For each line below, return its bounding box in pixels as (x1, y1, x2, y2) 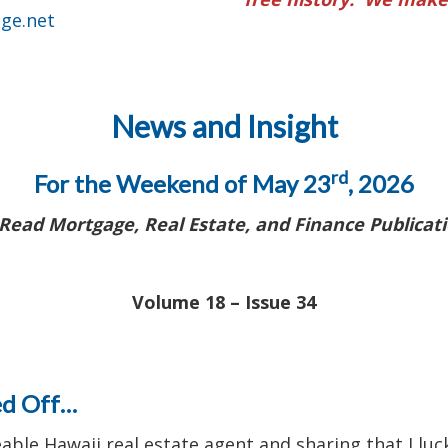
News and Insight (110, 107, 338, 144)
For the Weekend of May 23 (34, 168, 331, 198)
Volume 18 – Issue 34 (132, 289, 316, 314)
